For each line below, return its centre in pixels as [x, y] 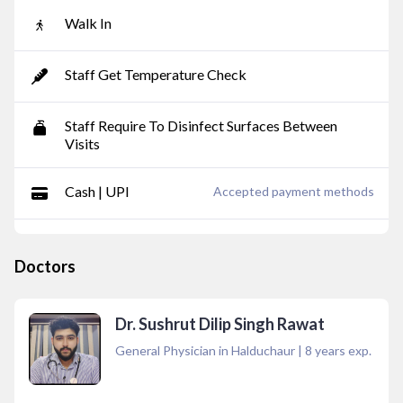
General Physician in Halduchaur [205, 350]
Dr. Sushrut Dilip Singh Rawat [220, 324]
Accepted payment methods [294, 191]
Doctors [45, 266]
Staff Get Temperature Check [156, 74]
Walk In [88, 23]
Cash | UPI [97, 191]
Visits [82, 143]
